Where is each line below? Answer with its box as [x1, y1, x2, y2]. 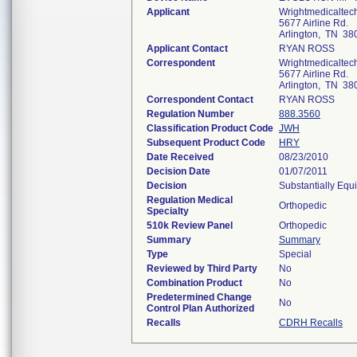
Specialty [147, 206, 189, 217]
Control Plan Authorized [147, 303, 254, 314]
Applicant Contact [147, 43, 228, 54]
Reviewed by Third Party [147, 263, 257, 274]
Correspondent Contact [147, 94, 253, 105]
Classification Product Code [147, 123, 273, 134]
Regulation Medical [147, 194, 233, 206]
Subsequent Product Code [147, 137, 265, 148]
